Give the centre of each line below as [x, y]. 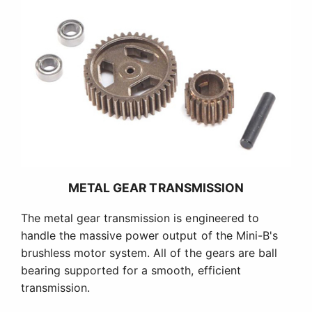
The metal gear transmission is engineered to [140, 218]
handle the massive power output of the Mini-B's [149, 236]
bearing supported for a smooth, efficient [131, 271]
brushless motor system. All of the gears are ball [149, 253]
